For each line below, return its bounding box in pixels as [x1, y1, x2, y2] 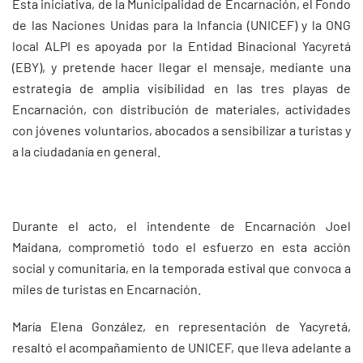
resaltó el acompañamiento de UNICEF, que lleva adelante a [12, 340, 351, 355]
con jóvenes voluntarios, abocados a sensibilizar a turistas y [12, 122, 351, 138]
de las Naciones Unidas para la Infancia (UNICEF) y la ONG [12, 17, 351, 32]
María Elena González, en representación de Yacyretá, [12, 318, 351, 334]
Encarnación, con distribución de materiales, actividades [12, 101, 351, 117]
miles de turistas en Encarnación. [12, 281, 201, 297]
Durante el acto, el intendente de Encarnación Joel [12, 218, 351, 233]
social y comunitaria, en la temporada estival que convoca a [12, 260, 351, 275]
